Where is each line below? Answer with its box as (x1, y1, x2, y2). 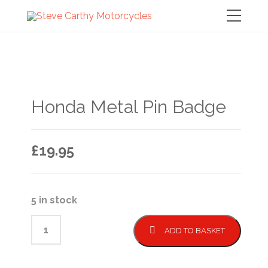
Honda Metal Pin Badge (31, 96, 227, 117)
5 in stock (31, 194, 78, 206)
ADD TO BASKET (165, 226, 225, 235)
